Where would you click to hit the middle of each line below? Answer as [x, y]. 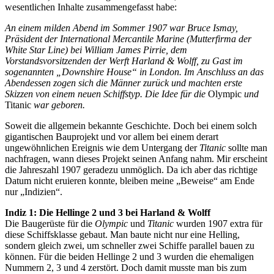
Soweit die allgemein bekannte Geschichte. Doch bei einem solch [131, 126]
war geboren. [58, 105]
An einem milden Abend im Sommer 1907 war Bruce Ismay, [121, 28]
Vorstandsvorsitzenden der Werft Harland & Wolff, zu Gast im [124, 61]
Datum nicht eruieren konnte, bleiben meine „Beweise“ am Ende [130, 181]
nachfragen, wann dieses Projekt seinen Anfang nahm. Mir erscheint [136, 159]
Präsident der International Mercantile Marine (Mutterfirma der [128, 39]
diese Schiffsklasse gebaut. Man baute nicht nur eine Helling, [122, 235]
